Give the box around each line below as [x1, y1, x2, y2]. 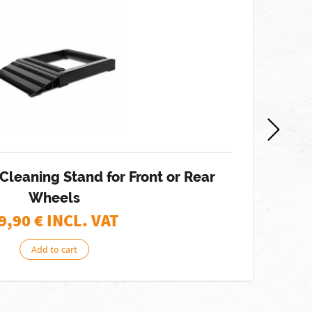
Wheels [28, 189, 80, 206]
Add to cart [31, 243, 77, 256]
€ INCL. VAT [34, 210, 120, 231]
